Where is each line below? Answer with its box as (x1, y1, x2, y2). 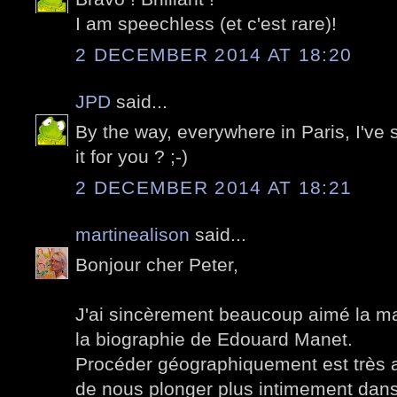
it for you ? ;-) (75, 146, 188, 167)
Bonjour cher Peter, (75, 254, 238, 276)
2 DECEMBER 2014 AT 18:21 (75, 176, 353, 198)
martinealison (75, 223, 190, 245)
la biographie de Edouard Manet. (75, 329, 353, 350)
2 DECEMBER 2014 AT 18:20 (75, 43, 353, 65)
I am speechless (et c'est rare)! (75, 13, 337, 35)
